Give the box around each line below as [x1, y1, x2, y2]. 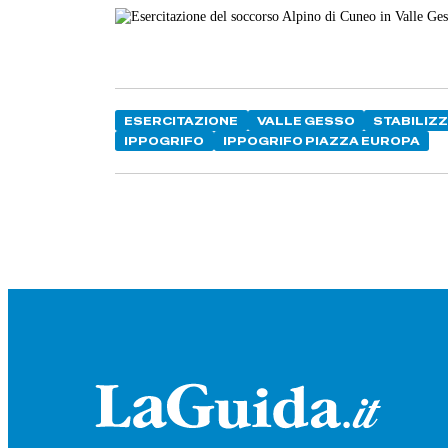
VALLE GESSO [256, 113, 355, 128]
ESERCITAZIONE [124, 113, 239, 128]
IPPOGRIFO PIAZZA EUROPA [222, 134, 420, 149]
